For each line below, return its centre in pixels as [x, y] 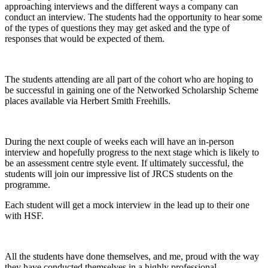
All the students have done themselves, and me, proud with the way [132, 256]
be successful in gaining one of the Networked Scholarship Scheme [132, 90]
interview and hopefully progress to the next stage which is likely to [132, 152]
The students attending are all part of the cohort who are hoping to [129, 79]
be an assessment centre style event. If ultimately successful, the [124, 163]
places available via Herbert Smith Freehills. [88, 100]
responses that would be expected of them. [85, 38]
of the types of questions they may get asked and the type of [117, 28]
